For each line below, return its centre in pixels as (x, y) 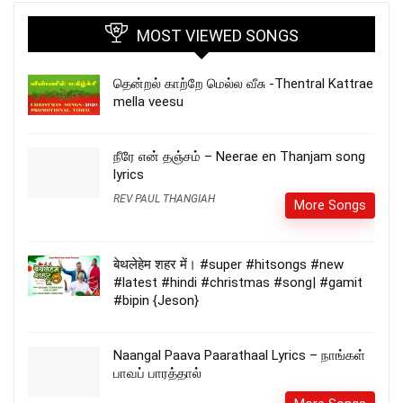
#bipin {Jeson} (156, 301)
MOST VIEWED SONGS (217, 36)
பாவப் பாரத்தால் (157, 374)
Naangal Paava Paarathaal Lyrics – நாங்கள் (239, 356)
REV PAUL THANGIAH (164, 199)
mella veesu (148, 102)
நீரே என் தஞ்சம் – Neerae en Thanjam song (239, 157)
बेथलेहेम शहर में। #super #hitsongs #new (228, 265)
